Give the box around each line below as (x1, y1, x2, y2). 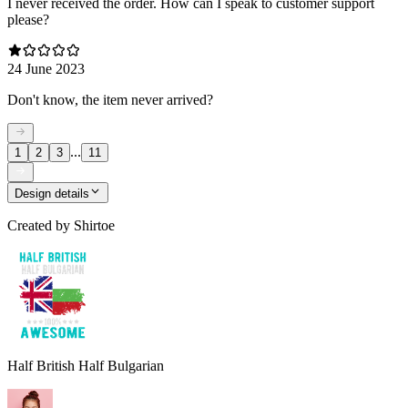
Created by (7, 217, 70, 233)
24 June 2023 (7, 60, 85, 76)
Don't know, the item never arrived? (7, 91, 213, 107)
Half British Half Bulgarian (7, 357, 164, 373)
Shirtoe (74, 217, 115, 233)
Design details (15, 186, 89, 200)
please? (7, 11, 49, 27)
